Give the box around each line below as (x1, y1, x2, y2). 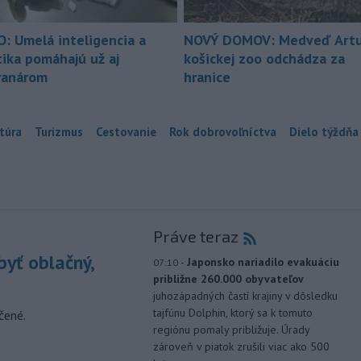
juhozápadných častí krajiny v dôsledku (152, 288, 338, 303)
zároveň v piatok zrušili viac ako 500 (152, 338, 330, 354)
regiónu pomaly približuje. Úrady (152, 322, 309, 337)
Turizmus (35, 123, 83, 139)
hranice (184, 67, 230, 86)
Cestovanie (96, 123, 156, 139)
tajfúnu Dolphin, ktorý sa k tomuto (152, 305, 313, 320)
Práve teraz (152, 226, 239, 246)
